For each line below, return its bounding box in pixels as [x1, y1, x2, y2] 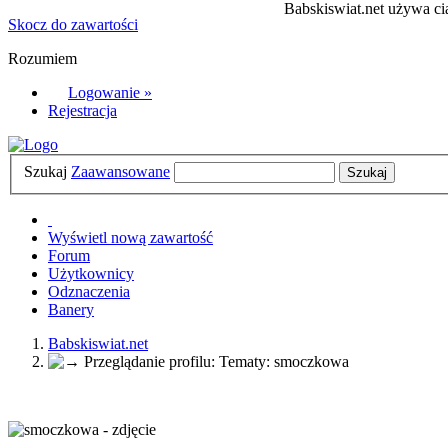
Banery [48, 300, 94, 318]
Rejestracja [48, 102, 117, 119]
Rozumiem [8, 50, 77, 67]
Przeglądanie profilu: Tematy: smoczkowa [84, 352, 349, 370]
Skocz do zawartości [8, 16, 138, 33]
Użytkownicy [48, 264, 134, 282]
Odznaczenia [48, 282, 130, 300]
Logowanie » [68, 84, 152, 101]
